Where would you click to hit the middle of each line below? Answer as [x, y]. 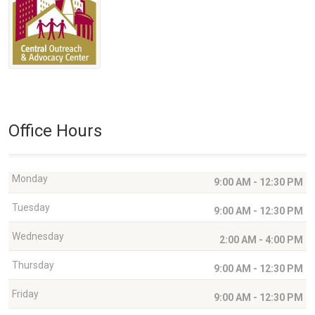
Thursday [33, 265]
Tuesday [31, 208]
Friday [25, 294]
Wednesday [38, 237]
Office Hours [55, 131]
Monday [30, 179]
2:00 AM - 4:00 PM [261, 240]
